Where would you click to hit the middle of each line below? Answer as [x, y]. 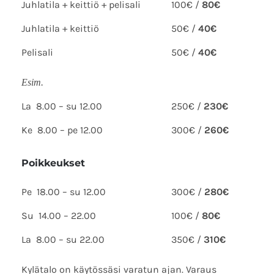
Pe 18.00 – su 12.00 [64, 191]
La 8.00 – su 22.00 [63, 239]
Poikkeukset [53, 163]
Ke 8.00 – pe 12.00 [62, 130]
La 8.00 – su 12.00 [62, 106]
